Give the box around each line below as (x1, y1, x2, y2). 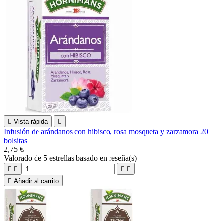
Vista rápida (14, 117, 48, 125)
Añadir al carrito (14, 177, 59, 184)
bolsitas (4, 136, 27, 145)
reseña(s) (109, 153, 137, 162)
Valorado (4, 153, 34, 162)
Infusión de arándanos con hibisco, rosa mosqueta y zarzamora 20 (4, 127, 208, 136)
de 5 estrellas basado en (34, 153, 109, 162)
